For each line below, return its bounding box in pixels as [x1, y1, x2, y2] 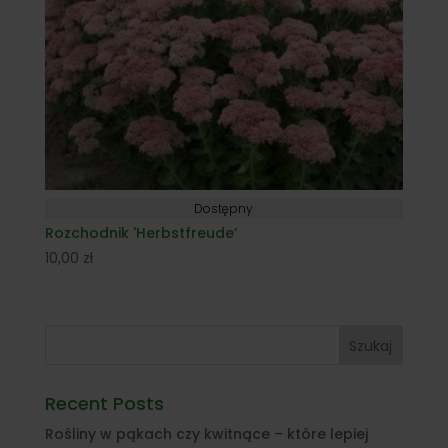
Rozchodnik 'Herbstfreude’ [44, 223, 237, 243]
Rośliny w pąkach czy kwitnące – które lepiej [44, 424, 368, 445]
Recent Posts [44, 391, 164, 417]
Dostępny [194, 200, 254, 217]
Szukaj [349, 336, 393, 356]
